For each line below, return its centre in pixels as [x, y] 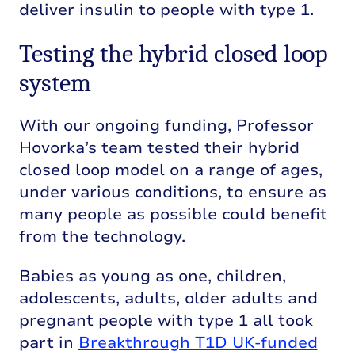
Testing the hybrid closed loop [173, 54]
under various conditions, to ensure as [172, 193]
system [55, 83]
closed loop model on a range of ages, [170, 170]
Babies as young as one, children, [152, 277]
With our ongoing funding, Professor [166, 126]
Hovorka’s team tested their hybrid [159, 148]
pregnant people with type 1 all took [166, 321]
